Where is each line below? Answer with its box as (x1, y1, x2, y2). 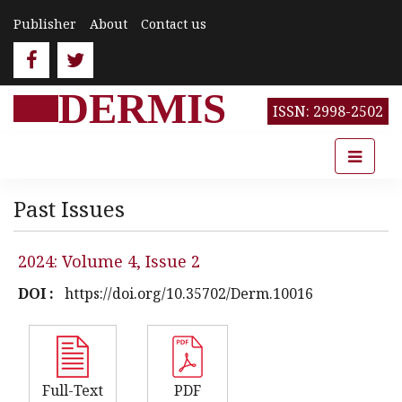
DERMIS (58, 85, 226, 132)
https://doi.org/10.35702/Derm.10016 (65, 284, 313, 303)
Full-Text (42, 380, 103, 400)
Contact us (141, 15, 206, 32)
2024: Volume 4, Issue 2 (18, 250, 200, 272)
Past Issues (13, 194, 125, 223)
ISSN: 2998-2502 (273, 101, 383, 121)
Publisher (13, 15, 76, 32)
